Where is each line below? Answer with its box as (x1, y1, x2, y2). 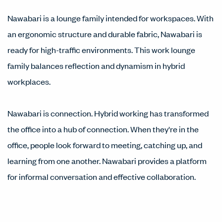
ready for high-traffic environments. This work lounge (7, 44, 195, 55)
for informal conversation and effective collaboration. (7, 171, 196, 182)
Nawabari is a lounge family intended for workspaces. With (7, 12, 214, 23)
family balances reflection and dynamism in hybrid (7, 60, 185, 71)
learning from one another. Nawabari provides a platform (7, 155, 207, 166)
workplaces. (7, 76, 51, 87)
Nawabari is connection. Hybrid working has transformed (7, 108, 209, 118)
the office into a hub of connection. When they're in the (7, 123, 199, 134)
